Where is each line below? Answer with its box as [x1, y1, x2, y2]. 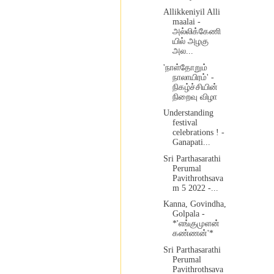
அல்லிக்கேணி [172, 27, 221, 37]
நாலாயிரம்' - [172, 72, 214, 82]
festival [172, 118, 198, 128]
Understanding [163, 108, 213, 118]
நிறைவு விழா [172, 92, 217, 102]
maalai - [172, 17, 201, 27]
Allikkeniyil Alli [163, 7, 220, 17]
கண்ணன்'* [172, 229, 213, 239]
